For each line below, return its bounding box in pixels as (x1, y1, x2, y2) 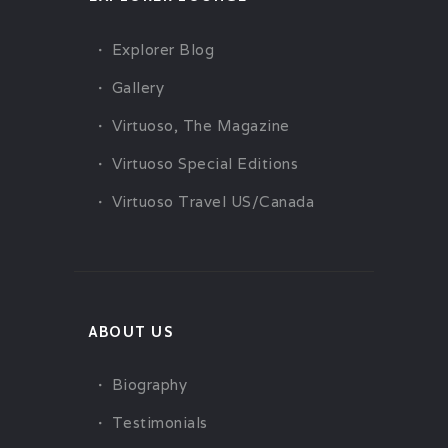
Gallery (111, 77, 164, 97)
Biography (111, 375, 187, 395)
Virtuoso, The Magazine (111, 115, 290, 135)
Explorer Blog (111, 39, 214, 59)
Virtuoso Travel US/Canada (111, 191, 314, 211)
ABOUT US (89, 322, 174, 341)
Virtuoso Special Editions (111, 153, 298, 173)
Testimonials (111, 413, 208, 433)
